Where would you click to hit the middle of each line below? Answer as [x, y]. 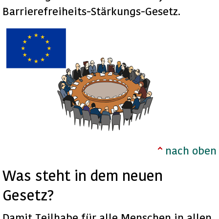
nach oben [191, 150]
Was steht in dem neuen [83, 175]
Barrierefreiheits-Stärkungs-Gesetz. [91, 11]
